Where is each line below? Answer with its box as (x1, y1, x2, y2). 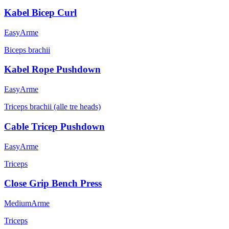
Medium (4, 199, 31, 208)
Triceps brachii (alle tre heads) (4, 102, 101, 111)
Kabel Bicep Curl (4, 7, 77, 18)
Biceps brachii (4, 45, 50, 54)
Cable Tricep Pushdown (4, 121, 105, 132)
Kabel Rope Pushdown (4, 64, 101, 75)
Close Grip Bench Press (4, 178, 102, 189)
